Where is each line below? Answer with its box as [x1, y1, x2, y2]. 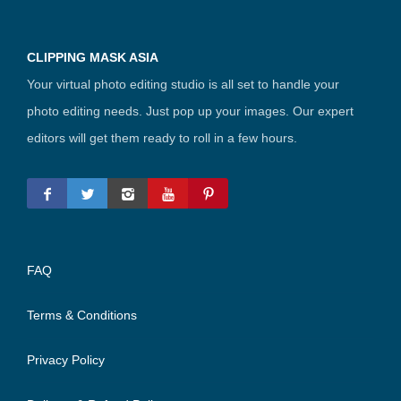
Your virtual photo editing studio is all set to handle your [27, 77, 339, 92]
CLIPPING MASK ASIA [27, 50, 158, 65]
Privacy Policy [27, 353, 105, 368]
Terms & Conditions [27, 308, 137, 323]
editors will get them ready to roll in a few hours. [27, 131, 297, 146]
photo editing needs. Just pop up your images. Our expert [27, 104, 354, 119]
